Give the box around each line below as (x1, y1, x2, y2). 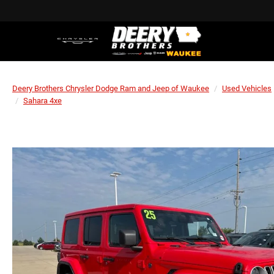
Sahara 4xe (23, 96, 62, 105)
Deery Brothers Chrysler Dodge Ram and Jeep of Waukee (12, 84, 209, 93)
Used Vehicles (222, 84, 272, 93)
